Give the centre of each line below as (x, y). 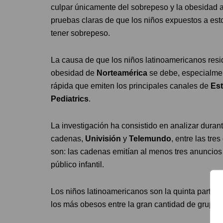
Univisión (103, 139)
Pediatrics (70, 99)
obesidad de (74, 73)
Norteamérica (122, 73)
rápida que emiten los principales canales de (131, 86)
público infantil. (77, 165)
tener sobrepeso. (80, 33)
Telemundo (150, 139)
